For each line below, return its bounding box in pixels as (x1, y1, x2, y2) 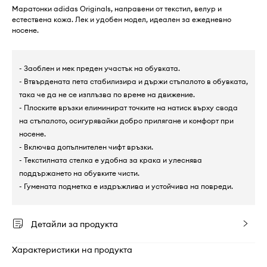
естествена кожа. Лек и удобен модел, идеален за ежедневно (12, 15, 231, 24)
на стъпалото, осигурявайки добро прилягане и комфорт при (19, 116, 234, 126)
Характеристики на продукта (12, 244, 132, 256)
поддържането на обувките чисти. (19, 169, 139, 178)
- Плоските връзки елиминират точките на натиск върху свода (19, 103, 238, 113)
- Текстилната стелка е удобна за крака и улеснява (19, 156, 202, 165)
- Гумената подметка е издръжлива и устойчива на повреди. (19, 182, 233, 191)
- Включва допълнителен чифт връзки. (19, 142, 153, 152)
